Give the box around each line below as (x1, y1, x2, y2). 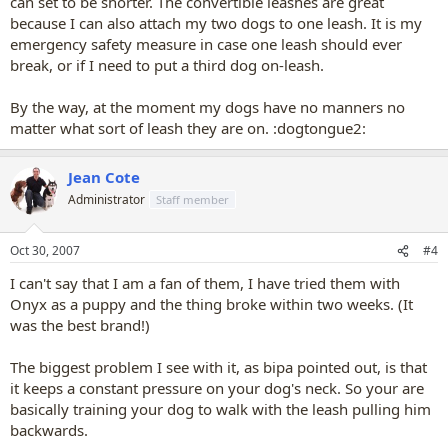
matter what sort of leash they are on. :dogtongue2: (10, 117, 366, 138)
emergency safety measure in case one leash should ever (10, 33, 402, 54)
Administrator (68, 190, 145, 208)
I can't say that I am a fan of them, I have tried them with (10, 273, 400, 293)
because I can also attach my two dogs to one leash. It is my (10, 12, 422, 33)
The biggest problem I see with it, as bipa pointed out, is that (10, 357, 427, 377)
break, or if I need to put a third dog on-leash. (10, 54, 324, 75)
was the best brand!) (10, 315, 150, 335)
